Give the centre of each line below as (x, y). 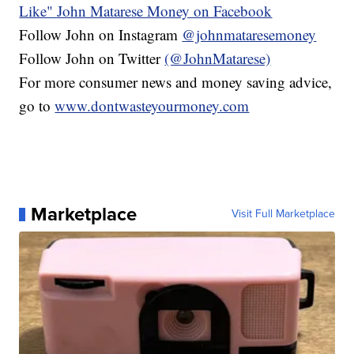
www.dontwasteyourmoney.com (152, 106)
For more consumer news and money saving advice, (176, 82)
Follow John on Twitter (92, 58)
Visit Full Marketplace (283, 214)
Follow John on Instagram (101, 35)
